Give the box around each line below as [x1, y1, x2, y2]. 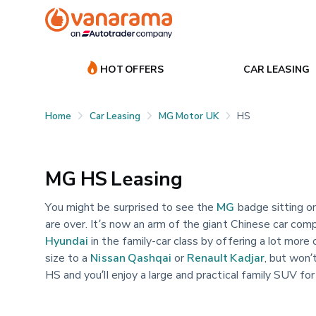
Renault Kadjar [187, 250, 265, 265]
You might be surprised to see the [45, 199, 217, 214]
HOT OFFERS [100, 62, 164, 75]
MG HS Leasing [45, 166, 183, 190]
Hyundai [45, 233, 89, 248]
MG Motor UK [159, 109, 219, 121]
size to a [45, 250, 91, 265]
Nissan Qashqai [90, 250, 171, 265]
